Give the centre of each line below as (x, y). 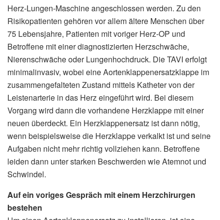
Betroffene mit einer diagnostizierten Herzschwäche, (98, 46)
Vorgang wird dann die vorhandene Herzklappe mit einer (106, 110)
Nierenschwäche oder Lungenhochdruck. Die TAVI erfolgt (107, 59)
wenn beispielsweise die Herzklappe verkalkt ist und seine (109, 136)
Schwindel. (27, 174)
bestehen (25, 207)
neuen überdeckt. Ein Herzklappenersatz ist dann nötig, (104, 123)
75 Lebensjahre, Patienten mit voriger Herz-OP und (96, 33)
